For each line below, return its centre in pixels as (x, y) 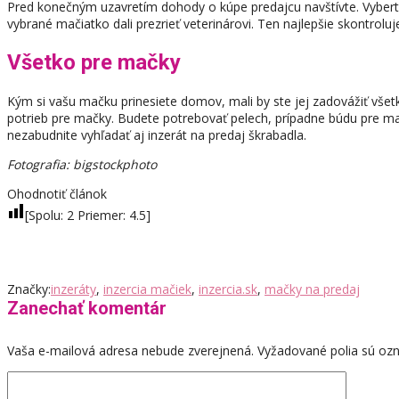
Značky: (29, 289)
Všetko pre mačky (94, 62)
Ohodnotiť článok (57, 193)
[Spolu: (46, 215)
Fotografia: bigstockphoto (82, 164)
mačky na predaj (312, 289)
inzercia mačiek (147, 289)
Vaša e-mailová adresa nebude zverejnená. (130, 351)
